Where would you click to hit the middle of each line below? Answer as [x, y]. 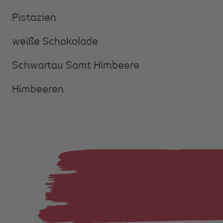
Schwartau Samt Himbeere [76, 66]
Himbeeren [38, 90]
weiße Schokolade [55, 42]
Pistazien [34, 18]
